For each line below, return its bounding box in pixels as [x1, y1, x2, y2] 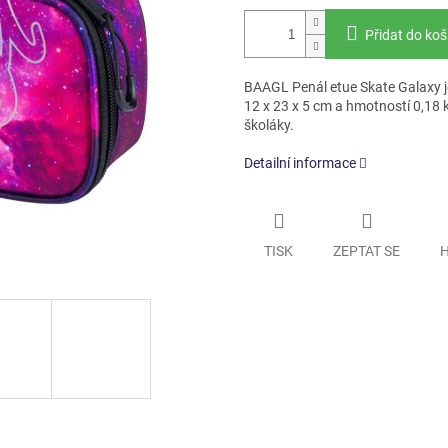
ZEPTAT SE [333, 242, 400, 259]
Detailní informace [244, 155, 356, 172]
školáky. [244, 117, 294, 134]
